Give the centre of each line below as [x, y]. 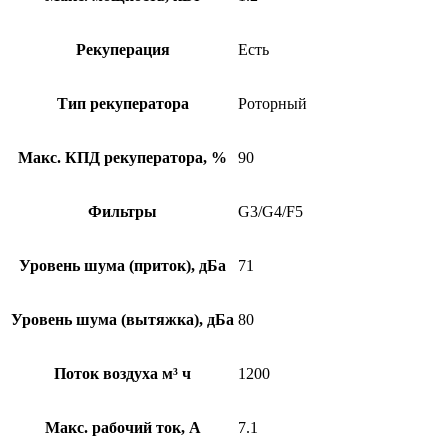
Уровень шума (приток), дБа [122, 266]
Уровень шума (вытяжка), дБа [122, 320]
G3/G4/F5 [270, 212]
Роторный [272, 104]
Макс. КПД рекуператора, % [122, 158]
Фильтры [122, 212]
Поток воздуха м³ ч [122, 374]
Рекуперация [122, 50]
